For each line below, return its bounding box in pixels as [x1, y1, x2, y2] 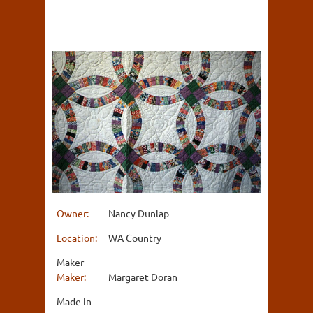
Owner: [57, 207, 91, 220]
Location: [57, 231, 99, 245]
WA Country [108, 231, 161, 245]
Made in [57, 295, 92, 308]
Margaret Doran [108, 270, 177, 284]
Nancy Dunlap [108, 207, 169, 220]
